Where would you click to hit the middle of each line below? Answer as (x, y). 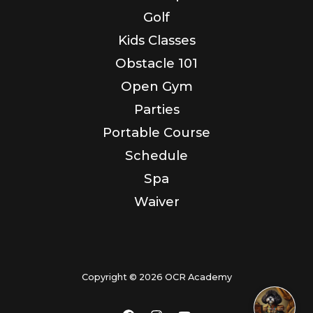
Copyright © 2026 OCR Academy (156, 277)
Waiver (156, 201)
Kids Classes (156, 40)
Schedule (156, 155)
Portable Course (156, 132)
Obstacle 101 (156, 63)
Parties (156, 109)
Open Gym (156, 86)
